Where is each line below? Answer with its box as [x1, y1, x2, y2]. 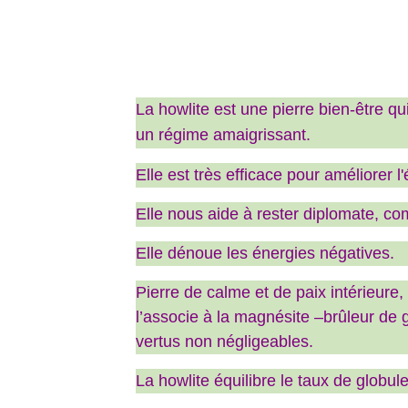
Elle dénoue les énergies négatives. [136, 244, 395, 263]
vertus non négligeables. [136, 332, 314, 352]
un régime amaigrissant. [136, 126, 311, 145]
